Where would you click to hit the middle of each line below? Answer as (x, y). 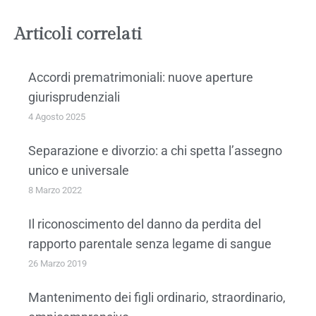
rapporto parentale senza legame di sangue (150, 243)
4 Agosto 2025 (57, 116)
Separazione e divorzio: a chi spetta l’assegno (155, 150)
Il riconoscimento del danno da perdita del (145, 224)
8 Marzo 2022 (55, 190)
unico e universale (79, 170)
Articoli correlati (78, 34)
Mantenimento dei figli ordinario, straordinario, (157, 297)
